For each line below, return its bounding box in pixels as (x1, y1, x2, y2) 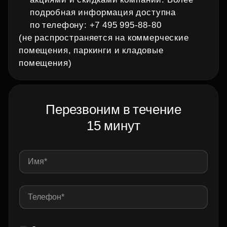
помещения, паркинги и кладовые (19, 46, 164, 55)
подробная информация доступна (30, 8, 176, 17)
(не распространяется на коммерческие (19, 33, 189, 43)
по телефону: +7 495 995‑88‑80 (30, 20, 162, 30)
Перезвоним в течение (45, 102, 182, 117)
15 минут (87, 118, 140, 133)
